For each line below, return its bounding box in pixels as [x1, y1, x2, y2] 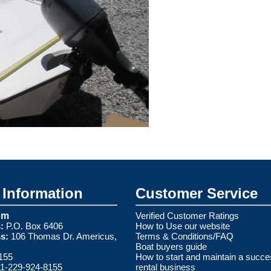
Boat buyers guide [135, 241, 207, 252]
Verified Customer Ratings [135, 210, 239, 221]
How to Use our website [135, 220, 230, 231]
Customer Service [135, 184, 258, 201]
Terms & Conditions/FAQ [135, 230, 233, 241]
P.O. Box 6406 [4, 220, 63, 231]
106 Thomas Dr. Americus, [8, 230, 117, 241]
